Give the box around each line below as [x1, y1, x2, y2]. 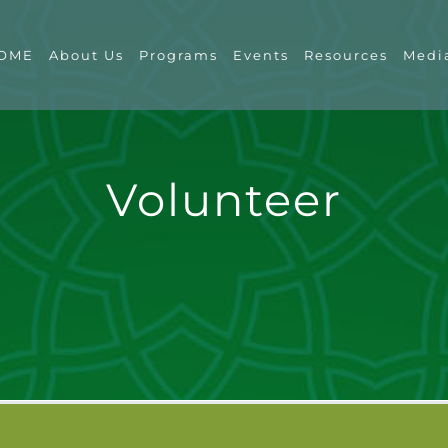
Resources [304, 46, 389, 63]
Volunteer [106, 172, 342, 227]
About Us [49, 46, 125, 63]
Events [233, 46, 290, 63]
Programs [139, 46, 219, 63]
